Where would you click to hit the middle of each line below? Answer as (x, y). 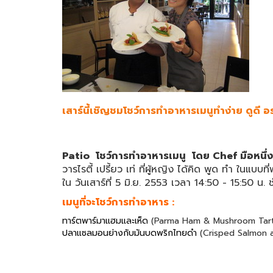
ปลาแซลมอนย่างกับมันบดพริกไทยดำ (129, 233)
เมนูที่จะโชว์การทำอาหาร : (118, 202)
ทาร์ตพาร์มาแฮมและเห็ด (105, 221)
